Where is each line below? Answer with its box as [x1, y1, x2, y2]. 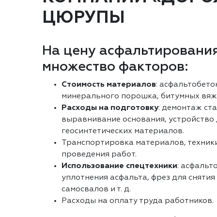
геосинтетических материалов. [62, 127, 184, 135]
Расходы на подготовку [62, 104, 158, 112]
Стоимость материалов [62, 81, 156, 89]
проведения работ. [62, 151, 137, 158]
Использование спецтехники [62, 162, 177, 170]
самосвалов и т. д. [62, 186, 131, 193]
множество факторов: [42, 60, 188, 74]
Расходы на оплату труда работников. [62, 197, 214, 205]
